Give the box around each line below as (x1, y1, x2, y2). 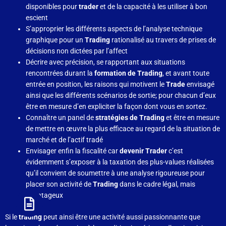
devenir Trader (120, 147, 167, 155)
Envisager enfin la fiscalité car (26, 147, 120, 155)
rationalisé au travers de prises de (111, 36, 216, 44)
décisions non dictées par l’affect (26, 47, 128, 55)
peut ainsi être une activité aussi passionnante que (43, 212, 200, 221)
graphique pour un (26, 36, 85, 44)
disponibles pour (26, 3, 79, 11)
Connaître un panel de (26, 114, 94, 122)
